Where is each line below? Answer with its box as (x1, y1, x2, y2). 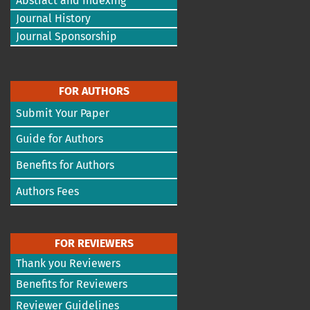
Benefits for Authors (16, 158, 114, 172)
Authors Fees (16, 185, 79, 199)
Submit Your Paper (16, 107, 109, 120)
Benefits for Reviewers (16, 277, 127, 291)
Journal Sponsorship (16, 30, 117, 44)
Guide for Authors (16, 132, 103, 146)
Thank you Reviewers (16, 257, 120, 271)
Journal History (16, 12, 91, 26)
